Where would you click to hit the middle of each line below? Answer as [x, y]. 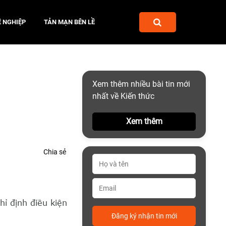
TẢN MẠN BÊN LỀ [70, 22]
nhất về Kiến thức [123, 96]
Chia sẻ [55, 152]
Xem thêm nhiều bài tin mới [141, 84]
